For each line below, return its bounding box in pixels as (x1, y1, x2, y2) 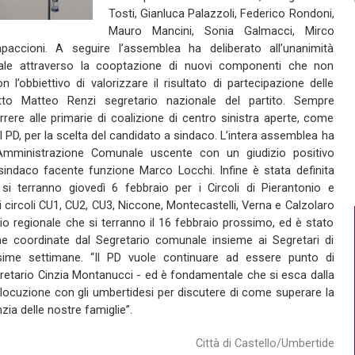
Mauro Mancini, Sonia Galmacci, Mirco (108, 24, 334, 38)
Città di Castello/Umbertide (195, 336, 334, 350)
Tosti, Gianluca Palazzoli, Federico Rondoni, (108, 6, 334, 21)
